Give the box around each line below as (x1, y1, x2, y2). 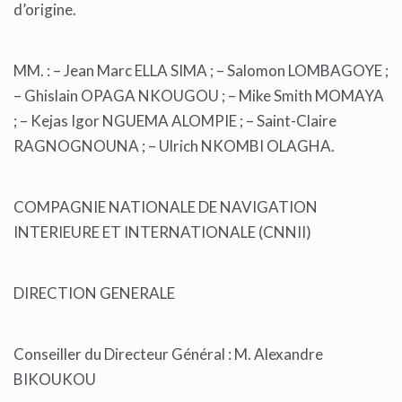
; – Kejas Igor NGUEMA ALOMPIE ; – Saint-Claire (13, 111, 336, 131)
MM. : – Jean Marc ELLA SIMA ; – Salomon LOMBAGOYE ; (13, 61, 389, 81)
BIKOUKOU (13, 370, 99, 389)
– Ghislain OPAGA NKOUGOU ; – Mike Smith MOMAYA (13, 86, 384, 106)
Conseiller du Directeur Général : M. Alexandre (13, 345, 323, 364)
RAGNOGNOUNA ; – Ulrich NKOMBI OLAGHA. (13, 136, 337, 156)
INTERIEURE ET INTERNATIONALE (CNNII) (13, 223, 314, 242)
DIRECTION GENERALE (13, 284, 178, 303)
